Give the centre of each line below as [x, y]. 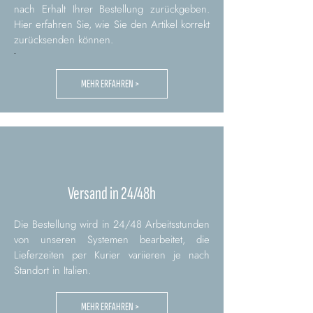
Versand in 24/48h [112, 194]
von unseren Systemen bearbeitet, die [112, 240]
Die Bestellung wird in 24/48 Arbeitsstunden [112, 225]
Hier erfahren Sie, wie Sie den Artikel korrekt [112, 25]
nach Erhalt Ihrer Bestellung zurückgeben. [112, 9]
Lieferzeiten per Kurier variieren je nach [112, 255]
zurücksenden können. [64, 40]
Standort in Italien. [52, 271]
